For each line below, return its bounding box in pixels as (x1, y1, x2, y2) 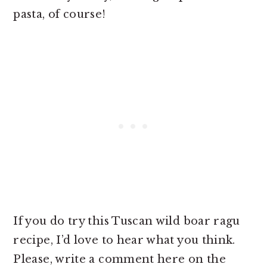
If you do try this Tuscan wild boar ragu (13, 214, 240, 228)
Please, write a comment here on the (13, 252, 226, 266)
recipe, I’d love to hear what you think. (13, 233, 235, 247)
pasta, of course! (13, 7, 106, 21)
